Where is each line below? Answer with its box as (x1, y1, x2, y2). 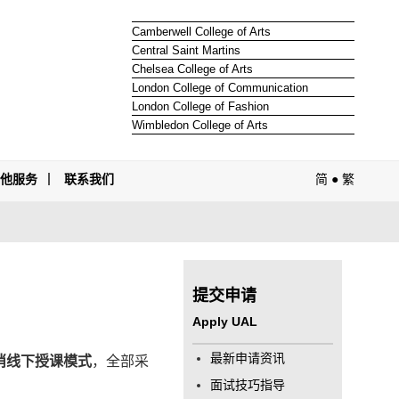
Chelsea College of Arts (131, 61, 253, 76)
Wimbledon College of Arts (131, 118, 268, 132)
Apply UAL (192, 314, 258, 329)
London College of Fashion (131, 99, 269, 113)
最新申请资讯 (210, 351, 286, 365)
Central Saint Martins (131, 43, 240, 57)
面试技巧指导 (210, 378, 286, 392)
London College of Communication (131, 80, 308, 94)
